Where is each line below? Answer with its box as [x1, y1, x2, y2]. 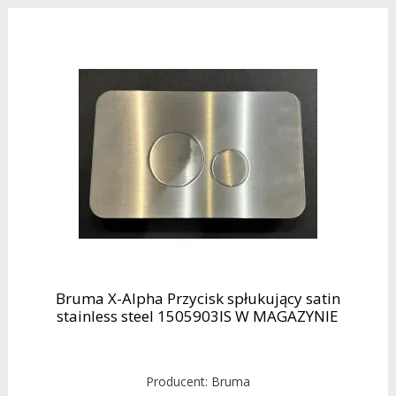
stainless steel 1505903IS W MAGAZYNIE [57, 306, 339, 327]
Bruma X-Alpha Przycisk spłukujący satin [55, 288, 340, 309]
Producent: [145, 373, 211, 391]
